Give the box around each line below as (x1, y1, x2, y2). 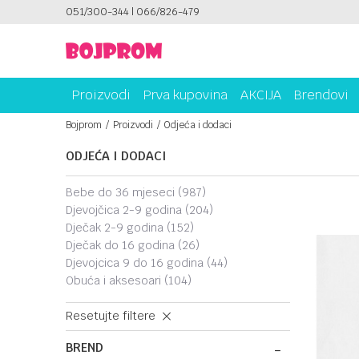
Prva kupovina (143, 87, 228, 103)
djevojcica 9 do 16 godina (73, 256, 207, 270)
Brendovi (294, 87, 349, 103)
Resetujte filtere (66, 309, 159, 323)
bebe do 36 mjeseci (73, 185, 178, 200)
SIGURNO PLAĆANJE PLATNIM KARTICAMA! (131, 5, 335, 18)
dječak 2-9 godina (73, 220, 167, 235)
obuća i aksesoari (74, 273, 164, 288)
